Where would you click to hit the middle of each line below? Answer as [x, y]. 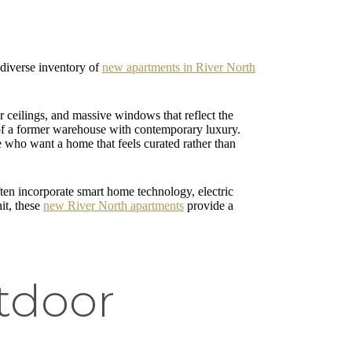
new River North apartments [114, 205]
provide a [209, 205]
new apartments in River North [179, 67]
